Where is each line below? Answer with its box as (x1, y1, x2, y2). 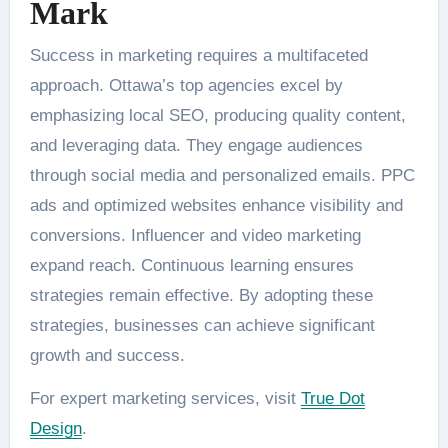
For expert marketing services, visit (29, 388, 301, 408)
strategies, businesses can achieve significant (29, 315, 375, 335)
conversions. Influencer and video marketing (29, 225, 361, 245)
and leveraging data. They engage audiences (29, 135, 363, 155)
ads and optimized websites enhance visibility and (29, 195, 403, 215)
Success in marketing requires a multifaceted (29, 45, 368, 65)
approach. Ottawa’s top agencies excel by (29, 75, 343, 95)
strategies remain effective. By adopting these (29, 285, 373, 305)
